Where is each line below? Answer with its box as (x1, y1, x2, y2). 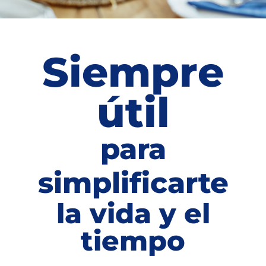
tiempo (81, 224, 185, 258)
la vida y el (56, 197, 210, 230)
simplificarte (37, 166, 229, 200)
